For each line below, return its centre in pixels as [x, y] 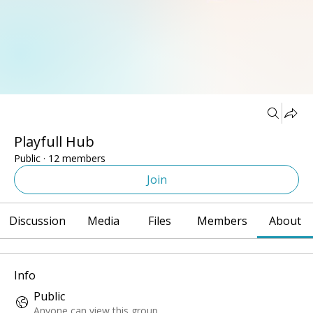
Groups [53, 114]
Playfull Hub [54, 142]
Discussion [38, 221]
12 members [77, 159]
